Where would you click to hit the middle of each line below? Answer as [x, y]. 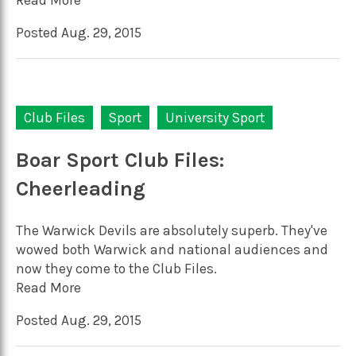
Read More [48, 288]
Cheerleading [81, 189]
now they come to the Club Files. [116, 269]
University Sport [215, 117]
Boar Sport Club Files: [120, 161]
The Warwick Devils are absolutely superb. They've [172, 230]
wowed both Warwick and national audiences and [172, 250]
